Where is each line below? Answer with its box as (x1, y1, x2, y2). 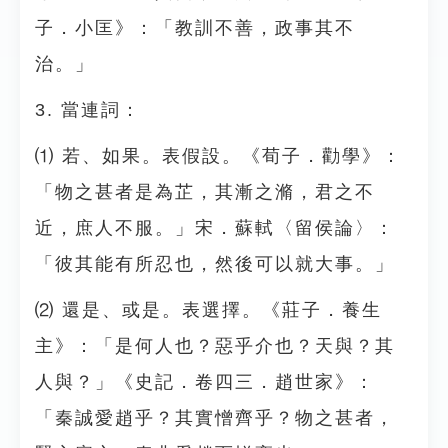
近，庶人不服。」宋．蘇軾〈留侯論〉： (35, 218, 395, 238)
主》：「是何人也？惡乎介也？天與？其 (35, 336, 395, 356)
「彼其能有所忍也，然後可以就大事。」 (35, 254, 395, 274)
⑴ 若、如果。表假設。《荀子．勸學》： (35, 146, 402, 166)
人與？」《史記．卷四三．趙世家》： (35, 372, 375, 392)
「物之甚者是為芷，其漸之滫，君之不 (35, 182, 375, 202)
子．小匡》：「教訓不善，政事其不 (35, 18, 355, 38)
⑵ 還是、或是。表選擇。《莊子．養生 (35, 300, 382, 320)
